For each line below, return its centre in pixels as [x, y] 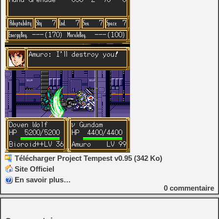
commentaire [191, 188]
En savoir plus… [43, 180]
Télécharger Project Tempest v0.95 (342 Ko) [88, 158]
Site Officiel [34, 169]
